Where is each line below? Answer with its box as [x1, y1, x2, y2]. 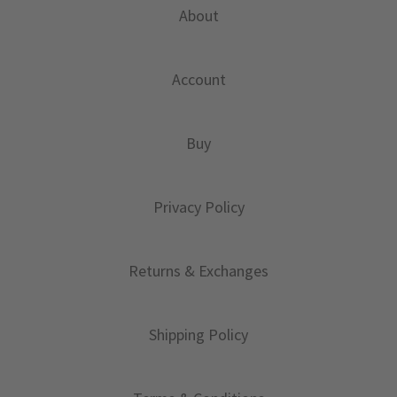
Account [171, 68, 226, 90]
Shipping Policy [149, 323, 248, 345]
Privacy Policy [152, 196, 245, 217]
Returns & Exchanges [128, 260, 269, 281]
